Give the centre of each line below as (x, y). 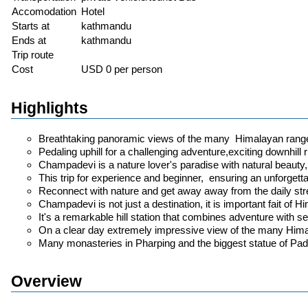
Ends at (29, 41)
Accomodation (44, 12)
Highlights (49, 109)
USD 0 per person (122, 69)
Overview (46, 281)
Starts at (31, 26)
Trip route (33, 55)
